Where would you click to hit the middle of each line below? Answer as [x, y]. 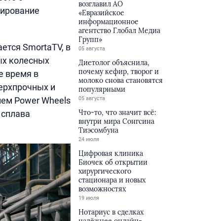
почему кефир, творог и [119, 72]
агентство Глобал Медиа [120, 31]
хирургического [105, 171]
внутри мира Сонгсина [117, 121]
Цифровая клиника [111, 153]
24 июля [89, 139]
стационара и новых [112, 180]
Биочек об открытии [113, 162]
